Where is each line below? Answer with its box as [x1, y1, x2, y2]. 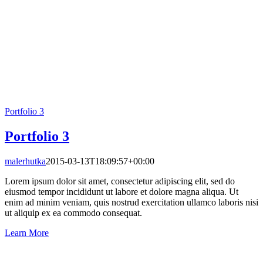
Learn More [5, 228, 49, 238]
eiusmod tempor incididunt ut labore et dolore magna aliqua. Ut [5, 187, 238, 197]
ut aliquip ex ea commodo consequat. [5, 208, 142, 218]
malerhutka [5, 156, 46, 167]
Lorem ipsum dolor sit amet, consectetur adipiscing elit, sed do [5, 176, 235, 187]
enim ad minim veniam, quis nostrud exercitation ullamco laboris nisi [5, 197, 258, 208]
